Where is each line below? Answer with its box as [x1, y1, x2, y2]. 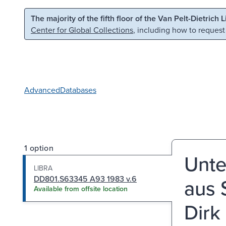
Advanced [24, 84, 60, 95]
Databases [60, 84, 96, 95]
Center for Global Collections [31, 24, 133, 35]
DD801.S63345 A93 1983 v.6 [34, 173, 137, 184]
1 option [24, 142, 54, 153]
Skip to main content [14, 12, 86, 23]
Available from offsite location [34, 183, 128, 194]
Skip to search [104, 12, 154, 23]
